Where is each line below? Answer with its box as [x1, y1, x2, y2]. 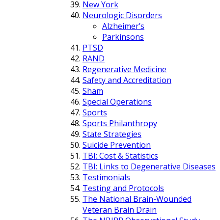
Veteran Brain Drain [82, 204, 157, 216]
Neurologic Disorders [82, 10, 162, 21]
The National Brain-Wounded [82, 193, 192, 205]
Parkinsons [102, 31, 144, 43]
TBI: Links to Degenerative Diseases [82, 161, 216, 172]
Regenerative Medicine [82, 64, 166, 75]
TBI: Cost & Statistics [82, 150, 158, 162]
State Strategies [82, 129, 141, 140]
